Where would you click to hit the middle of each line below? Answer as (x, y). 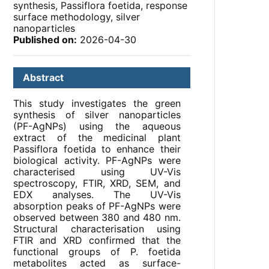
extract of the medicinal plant (97, 138)
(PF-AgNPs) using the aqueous (97, 126)
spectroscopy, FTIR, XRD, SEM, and (97, 183)
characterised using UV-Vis (97, 172)
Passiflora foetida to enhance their (97, 149)
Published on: (45, 40)
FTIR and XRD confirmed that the (97, 240)
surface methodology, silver (77, 17)
